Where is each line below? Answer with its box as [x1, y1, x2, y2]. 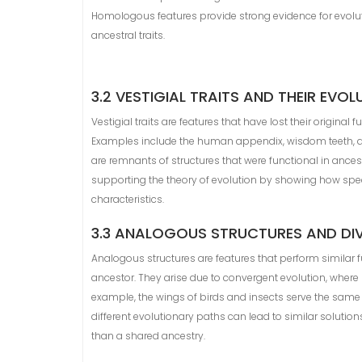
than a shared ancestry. [91, 329, 205, 343]
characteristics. [91, 192, 164, 207]
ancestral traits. [91, 28, 165, 43]
